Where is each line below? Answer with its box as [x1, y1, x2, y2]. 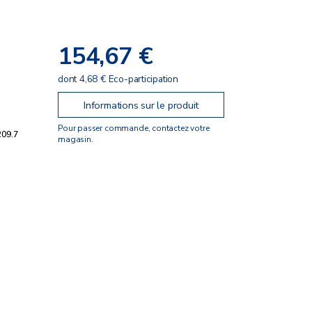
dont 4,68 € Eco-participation [58, 72, 178, 86]
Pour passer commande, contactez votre [58, 122, 210, 134]
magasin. [58, 133, 93, 145]
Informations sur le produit [84, 97, 199, 112]
